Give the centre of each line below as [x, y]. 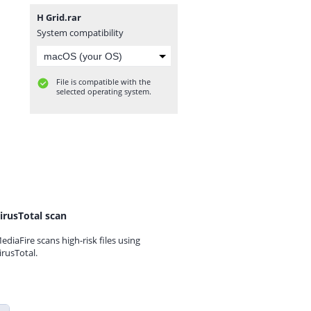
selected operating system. [104, 91]
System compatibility [80, 33]
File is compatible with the [103, 82]
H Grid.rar [59, 17]
